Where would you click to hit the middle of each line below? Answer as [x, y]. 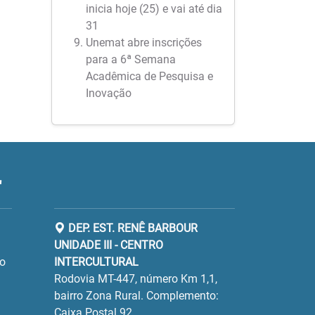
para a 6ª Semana [131, 59]
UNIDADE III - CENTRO [109, 245]
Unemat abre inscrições [144, 43]
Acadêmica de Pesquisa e [149, 76]
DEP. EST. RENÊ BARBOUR [132, 228]
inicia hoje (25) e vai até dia [154, 9]
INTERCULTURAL [97, 262]
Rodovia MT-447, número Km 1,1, [136, 279]
